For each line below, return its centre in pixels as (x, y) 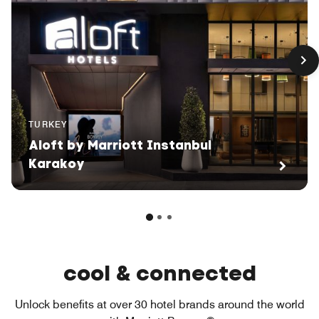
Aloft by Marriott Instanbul (120, 146)
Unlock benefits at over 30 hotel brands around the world (159, 305)
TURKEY (48, 125)
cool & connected (159, 273)
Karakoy (57, 164)
